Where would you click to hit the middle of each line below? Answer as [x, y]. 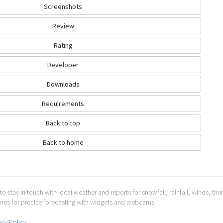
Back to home [63, 142]
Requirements [63, 103]
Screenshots [63, 6]
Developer [63, 64]
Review [63, 26]
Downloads [63, 84]
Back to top [63, 123]
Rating [63, 45]
